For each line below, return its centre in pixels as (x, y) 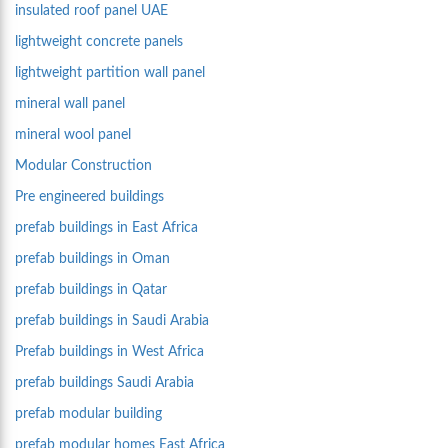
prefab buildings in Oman (92, 259)
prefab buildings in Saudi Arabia (112, 321)
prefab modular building (88, 414)
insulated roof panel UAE (91, 11)
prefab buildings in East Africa (106, 228)
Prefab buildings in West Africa (109, 352)
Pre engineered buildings (89, 197)
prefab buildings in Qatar (91, 290)
